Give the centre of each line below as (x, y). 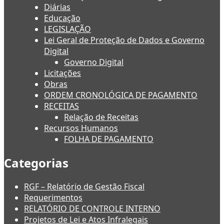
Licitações (62, 73)
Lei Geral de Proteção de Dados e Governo (124, 40)
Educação (62, 18)
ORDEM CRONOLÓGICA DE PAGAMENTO (121, 95)
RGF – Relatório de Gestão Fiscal (84, 187)
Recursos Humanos (81, 128)
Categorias (36, 163)
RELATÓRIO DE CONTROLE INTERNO (92, 209)
